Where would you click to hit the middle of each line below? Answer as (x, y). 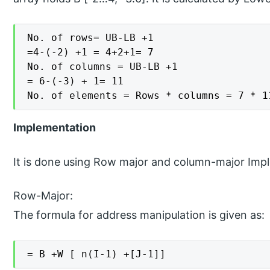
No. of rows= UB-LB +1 (91, 37)
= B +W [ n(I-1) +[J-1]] (97, 254)
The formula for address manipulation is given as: (139, 215)
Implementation (55, 127)
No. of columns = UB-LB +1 (103, 66)
